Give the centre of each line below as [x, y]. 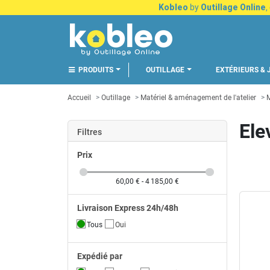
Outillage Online [233, 7]
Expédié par [100, 256]
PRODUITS [96, 70]
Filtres [89, 132]
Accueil [79, 98]
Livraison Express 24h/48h [128, 208]
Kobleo [173, 7]
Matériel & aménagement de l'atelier [198, 98]
